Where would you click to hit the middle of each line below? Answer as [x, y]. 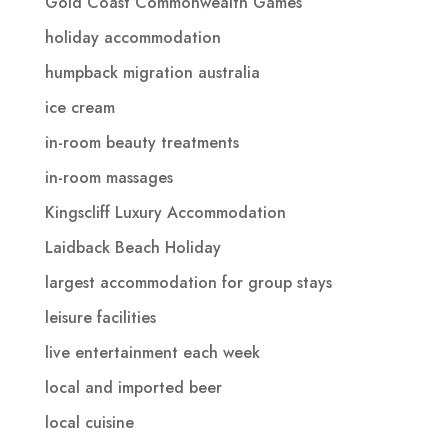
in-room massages [108, 177]
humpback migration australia [152, 72]
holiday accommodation [132, 37]
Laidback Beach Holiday [132, 247]
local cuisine [89, 422]
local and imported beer [133, 387]
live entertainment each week [152, 352]
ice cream [79, 107]
